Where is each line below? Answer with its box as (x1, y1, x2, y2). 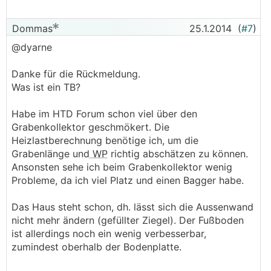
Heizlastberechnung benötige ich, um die (11, 134, 198, 146)
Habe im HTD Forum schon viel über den (11, 108, 197, 120)
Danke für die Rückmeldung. (11, 68, 140, 80)
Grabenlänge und (11, 148, 90, 160)
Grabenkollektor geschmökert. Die (11, 121, 169, 133)
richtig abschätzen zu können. (108, 148, 248, 160)
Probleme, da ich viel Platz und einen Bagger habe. (11, 174, 244, 186)
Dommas (9, 22, 53, 34)
